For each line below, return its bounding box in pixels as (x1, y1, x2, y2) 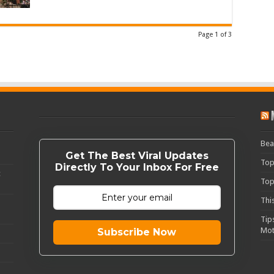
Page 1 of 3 (198, 31, 232, 39)
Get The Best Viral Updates (65, 150, 209, 161)
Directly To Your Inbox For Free (54, 161, 219, 173)
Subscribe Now (97, 226, 177, 238)
